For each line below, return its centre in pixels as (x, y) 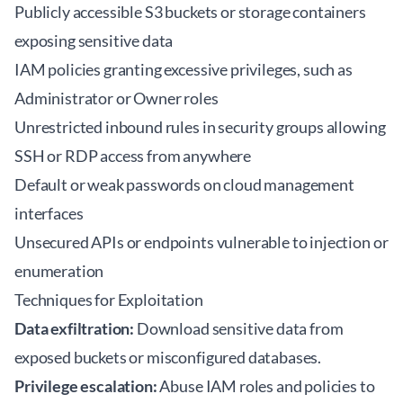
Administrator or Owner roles (116, 98)
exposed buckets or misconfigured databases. (168, 357)
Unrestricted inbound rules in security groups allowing (200, 127)
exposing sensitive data (94, 40)
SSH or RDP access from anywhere (133, 156)
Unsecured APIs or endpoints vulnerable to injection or (201, 242)
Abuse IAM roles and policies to (266, 386)
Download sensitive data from (239, 328)
